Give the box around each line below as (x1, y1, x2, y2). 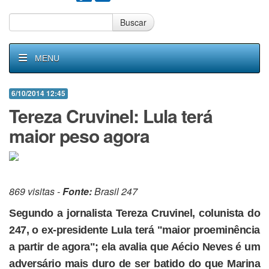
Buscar (120, 16, 147, 28)
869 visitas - (9, 184, 62, 198)
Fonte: (62, 184, 92, 198)
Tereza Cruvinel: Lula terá (9, 103, 213, 128)
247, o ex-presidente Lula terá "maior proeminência (9, 224, 260, 236)
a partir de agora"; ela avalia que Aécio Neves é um (9, 241, 260, 253)
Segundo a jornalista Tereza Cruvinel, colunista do (9, 207, 260, 219)
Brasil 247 (92, 184, 138, 198)
